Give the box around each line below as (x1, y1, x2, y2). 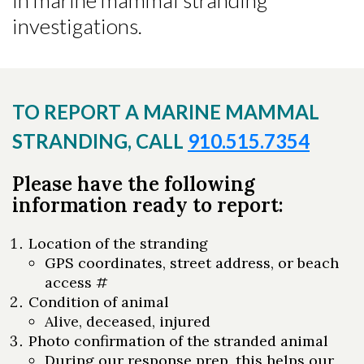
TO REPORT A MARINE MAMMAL (12, 100, 319, 123)
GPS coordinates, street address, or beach (45, 253, 339, 272)
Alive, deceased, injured (45, 312, 210, 331)
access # (45, 273, 108, 292)
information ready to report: (12, 193, 284, 218)
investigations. (12, 13, 142, 39)
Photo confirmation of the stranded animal (28, 331, 328, 350)
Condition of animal (28, 292, 169, 311)
